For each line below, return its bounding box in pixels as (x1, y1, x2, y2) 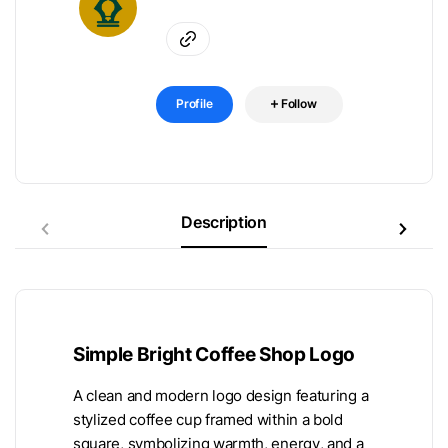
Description (181, 211, 267, 232)
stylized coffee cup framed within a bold (73, 410, 343, 429)
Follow (280, 96, 317, 111)
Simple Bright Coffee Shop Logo (73, 341, 356, 366)
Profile (176, 96, 213, 111)
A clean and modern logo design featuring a (73, 386, 369, 405)
